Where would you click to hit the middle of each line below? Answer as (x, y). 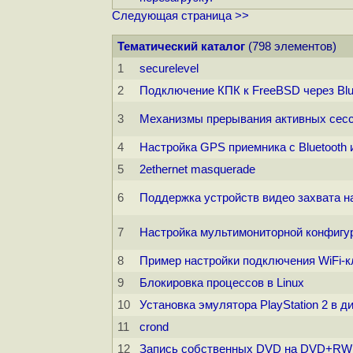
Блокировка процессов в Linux (222, 283)
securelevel (169, 69)
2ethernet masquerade (197, 170)
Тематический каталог (181, 47)
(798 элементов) (291, 47)
